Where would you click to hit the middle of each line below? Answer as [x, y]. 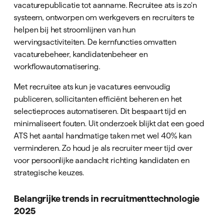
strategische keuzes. [49, 173]
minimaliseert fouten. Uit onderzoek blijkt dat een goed [109, 124]
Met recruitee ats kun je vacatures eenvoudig [92, 87]
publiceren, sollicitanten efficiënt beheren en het [98, 99]
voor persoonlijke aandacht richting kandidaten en [102, 160]
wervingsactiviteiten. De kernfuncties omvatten [95, 42]
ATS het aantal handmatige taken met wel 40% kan [103, 136]
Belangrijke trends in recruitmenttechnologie [107, 198]
